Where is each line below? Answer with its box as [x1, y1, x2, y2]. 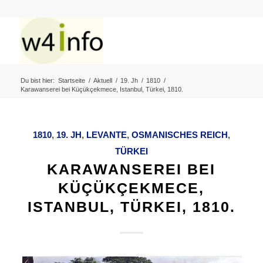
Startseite [58, 77, 85, 84]
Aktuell [93, 77, 112, 84]
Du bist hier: [20, 77, 55, 84]
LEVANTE [86, 130, 127, 140]
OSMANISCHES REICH [131, 130, 228, 140]
